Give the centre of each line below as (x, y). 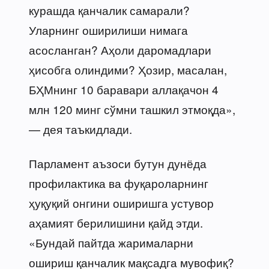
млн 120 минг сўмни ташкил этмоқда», (132, 109)
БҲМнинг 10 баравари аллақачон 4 (124, 89)
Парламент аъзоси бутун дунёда (118, 163)
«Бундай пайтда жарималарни (111, 242)
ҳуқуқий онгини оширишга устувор (121, 202)
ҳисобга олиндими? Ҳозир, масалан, (128, 69)
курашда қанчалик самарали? (109, 10)
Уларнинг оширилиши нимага (108, 29)
